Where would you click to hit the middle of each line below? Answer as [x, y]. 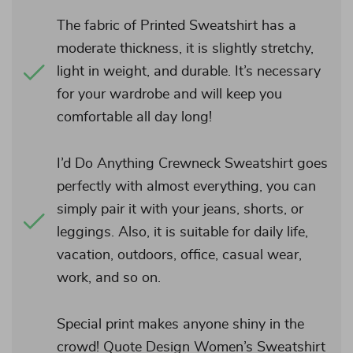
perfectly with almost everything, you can [186, 187]
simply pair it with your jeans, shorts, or [180, 210]
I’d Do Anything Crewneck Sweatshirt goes [192, 164]
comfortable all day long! [134, 117]
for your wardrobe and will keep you [169, 95]
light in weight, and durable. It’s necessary [189, 72]
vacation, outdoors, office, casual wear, [179, 255]
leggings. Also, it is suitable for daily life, [182, 232]
